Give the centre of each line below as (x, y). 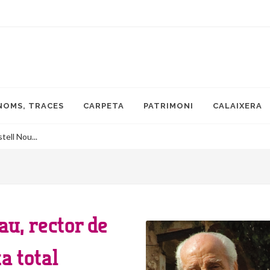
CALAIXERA (237, 106)
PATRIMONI (168, 106)
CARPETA (104, 106)
